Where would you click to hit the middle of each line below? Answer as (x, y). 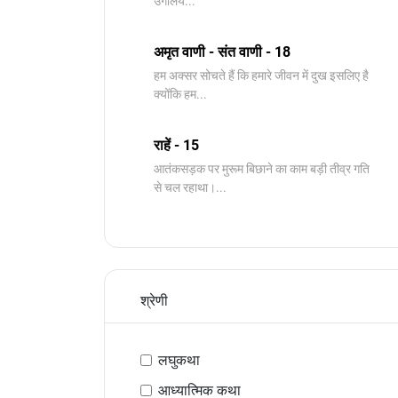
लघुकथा (179, 360)
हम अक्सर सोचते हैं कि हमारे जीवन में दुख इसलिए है (261, 76)
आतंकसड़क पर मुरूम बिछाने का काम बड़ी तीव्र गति (262, 169)
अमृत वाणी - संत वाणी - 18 (222, 52)
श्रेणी (154, 301)
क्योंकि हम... (180, 94)
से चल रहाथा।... (190, 187)
